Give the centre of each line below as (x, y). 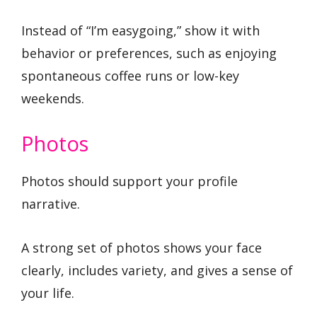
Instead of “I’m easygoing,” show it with (140, 31)
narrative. (51, 203)
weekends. (53, 99)
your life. (48, 293)
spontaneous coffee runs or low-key (130, 76)
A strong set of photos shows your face (142, 248)
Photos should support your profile (129, 181)
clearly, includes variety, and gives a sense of (157, 271)
